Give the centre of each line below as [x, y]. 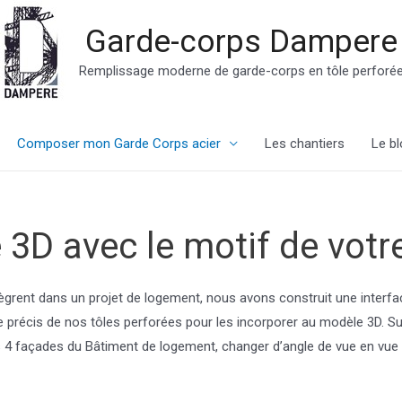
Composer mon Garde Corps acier [118, 144]
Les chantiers [304, 144]
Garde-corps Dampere [241, 41]
